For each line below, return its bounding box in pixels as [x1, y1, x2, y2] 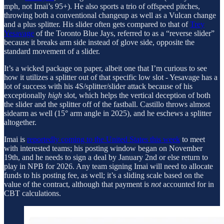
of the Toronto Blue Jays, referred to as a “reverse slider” [34, 28, 214, 37]
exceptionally [4, 90, 48, 99]
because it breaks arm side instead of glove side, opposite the [4, 37, 194, 46]
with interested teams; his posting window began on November [4, 143, 202, 152]
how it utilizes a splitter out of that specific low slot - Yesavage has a [4, 72, 217, 81]
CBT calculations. [4, 188, 61, 197]
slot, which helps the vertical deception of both [62, 90, 210, 99]
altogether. [4, 117, 36, 126]
